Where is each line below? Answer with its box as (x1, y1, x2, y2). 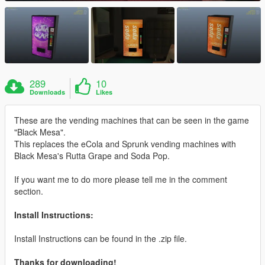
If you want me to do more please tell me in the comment (14, 173, 227, 185)
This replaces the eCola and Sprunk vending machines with (14, 137, 236, 150)
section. (14, 185, 43, 197)
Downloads (30, 87, 66, 96)
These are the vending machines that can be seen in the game (14, 114, 249, 126)
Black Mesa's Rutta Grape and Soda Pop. (14, 149, 170, 161)
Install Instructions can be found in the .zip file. (14, 232, 187, 244)
